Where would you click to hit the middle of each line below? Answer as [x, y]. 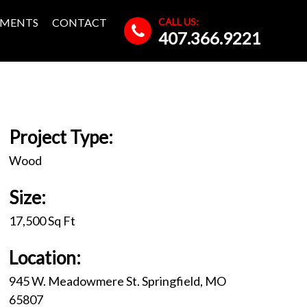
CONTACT [79, 22]
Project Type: [61, 137]
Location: [45, 258]
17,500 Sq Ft [42, 221]
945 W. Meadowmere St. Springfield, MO [117, 281]
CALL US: [179, 21]
